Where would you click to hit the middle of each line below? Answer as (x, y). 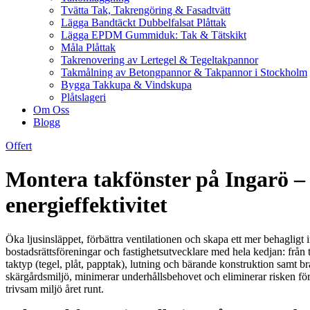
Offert (19, 146)
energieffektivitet (86, 205)
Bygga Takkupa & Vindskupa (126, 85)
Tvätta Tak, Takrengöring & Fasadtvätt (146, 10)
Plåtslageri (83, 97)
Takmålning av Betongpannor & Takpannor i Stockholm (184, 72)
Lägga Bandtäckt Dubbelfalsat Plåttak (144, 22)
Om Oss (51, 110)
